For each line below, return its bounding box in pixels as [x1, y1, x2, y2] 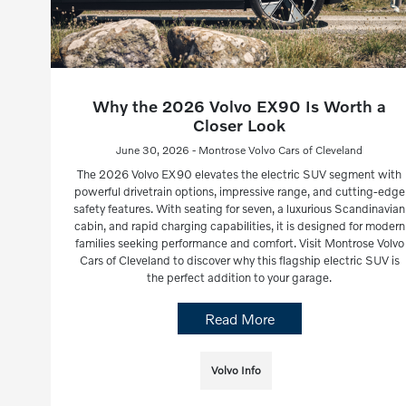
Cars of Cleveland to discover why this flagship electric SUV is [79, 253, 400, 268]
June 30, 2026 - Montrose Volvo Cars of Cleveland [116, 143, 363, 158]
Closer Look [193, 115, 286, 136]
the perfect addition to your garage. [147, 270, 333, 285]
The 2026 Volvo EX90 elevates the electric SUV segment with [77, 167, 402, 182]
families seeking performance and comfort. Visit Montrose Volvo [74, 236, 404, 251]
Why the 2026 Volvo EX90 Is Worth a [92, 96, 387, 117]
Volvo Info [210, 363, 261, 378]
